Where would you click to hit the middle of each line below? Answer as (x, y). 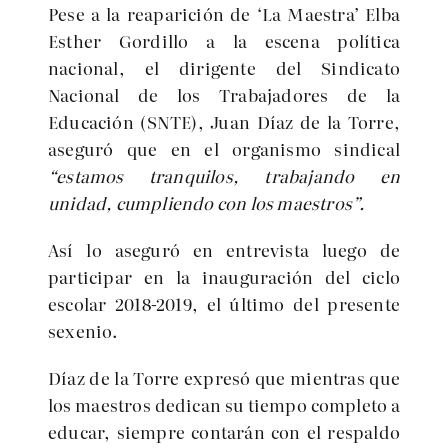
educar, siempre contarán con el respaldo (224, 431)
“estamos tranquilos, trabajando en (224, 175)
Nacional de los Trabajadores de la (224, 94)
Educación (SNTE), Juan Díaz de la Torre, (224, 121)
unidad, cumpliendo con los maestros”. (207, 202)
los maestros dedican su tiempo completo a (224, 404)
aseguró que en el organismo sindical (224, 148)
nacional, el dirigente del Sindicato (224, 67)
